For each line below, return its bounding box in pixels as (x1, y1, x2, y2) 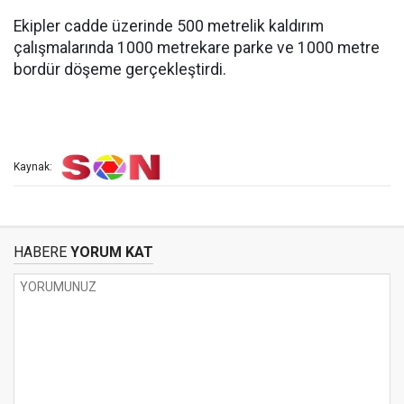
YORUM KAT (67, 243, 153, 261)
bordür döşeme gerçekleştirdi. (14, 60, 226, 78)
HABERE (14, 243, 67, 261)
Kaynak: (14, 161, 52, 174)
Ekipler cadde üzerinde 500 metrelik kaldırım (14, 17, 324, 35)
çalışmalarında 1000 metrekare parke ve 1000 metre (14, 39, 380, 57)
